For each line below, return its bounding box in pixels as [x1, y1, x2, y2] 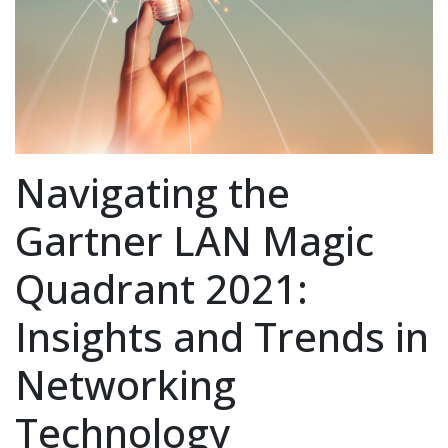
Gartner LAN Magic [15, 212, 374, 268]
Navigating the [15, 164, 290, 220]
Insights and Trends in [15, 308, 429, 364]
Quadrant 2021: [15, 260, 308, 316]
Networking [15, 356, 236, 412]
